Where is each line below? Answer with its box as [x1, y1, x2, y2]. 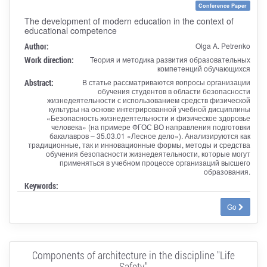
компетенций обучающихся [157, 63, 250, 73]
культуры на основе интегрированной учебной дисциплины [48, 103, 250, 114]
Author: [24, 40, 49, 52]
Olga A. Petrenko [195, 40, 250, 51]
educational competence [24, 24, 117, 36]
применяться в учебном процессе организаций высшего [59, 157, 250, 167]
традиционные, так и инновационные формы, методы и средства [27, 139, 250, 150]
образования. [203, 166, 250, 176]
